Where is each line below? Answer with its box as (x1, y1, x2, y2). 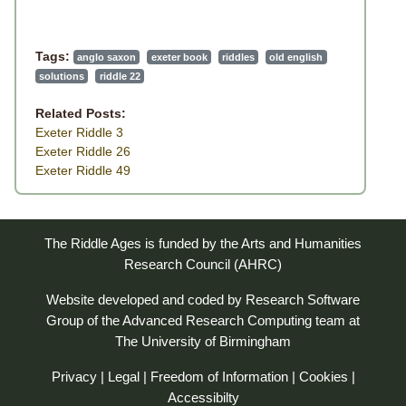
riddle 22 (99, 71, 140, 82)
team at (312, 313, 360, 329)
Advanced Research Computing (122, 313, 312, 329)
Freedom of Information (150, 369, 288, 385)
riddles (221, 52, 255, 63)
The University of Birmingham (115, 333, 291, 350)
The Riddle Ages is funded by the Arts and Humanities (44, 236, 362, 252)
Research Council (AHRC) (124, 256, 282, 273)
